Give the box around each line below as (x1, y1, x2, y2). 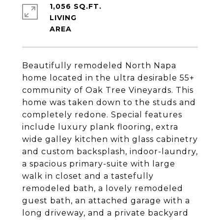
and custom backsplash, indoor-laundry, (22, 147, 198, 156)
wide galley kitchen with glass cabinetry (22, 135, 198, 144)
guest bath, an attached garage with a (22, 196, 190, 205)
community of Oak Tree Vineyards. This (22, 85, 193, 95)
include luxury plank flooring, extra (22, 122, 178, 132)
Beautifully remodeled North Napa (22, 61, 176, 70)
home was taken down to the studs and (22, 98, 196, 107)
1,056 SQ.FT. (50, 2, 102, 11)
